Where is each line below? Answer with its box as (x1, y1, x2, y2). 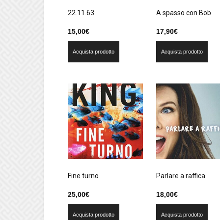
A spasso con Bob (156, 9, 211, 17)
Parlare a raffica (156, 171, 205, 180)
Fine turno (68, 171, 99, 180)
